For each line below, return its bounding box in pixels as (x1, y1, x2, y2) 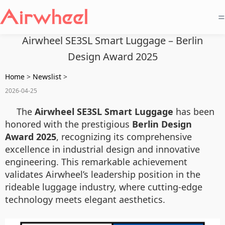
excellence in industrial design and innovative (5, 143, 200, 155)
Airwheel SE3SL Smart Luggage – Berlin (22, 34, 203, 47)
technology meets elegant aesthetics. (5, 193, 165, 205)
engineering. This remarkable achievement (5, 156, 187, 168)
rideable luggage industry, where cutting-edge (5, 181, 202, 193)
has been (173, 105, 214, 118)
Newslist (33, 72, 61, 81)
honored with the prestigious (5, 118, 132, 130)
